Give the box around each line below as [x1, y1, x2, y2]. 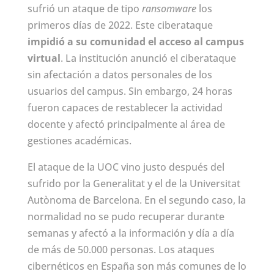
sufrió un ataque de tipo [27, 1, 142, 15]
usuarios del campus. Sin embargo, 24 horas [27, 84, 232, 98]
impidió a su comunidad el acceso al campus [27, 34, 244, 48]
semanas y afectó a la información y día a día [27, 226, 234, 240]
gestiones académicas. [27, 133, 131, 147]
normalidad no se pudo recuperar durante [27, 209, 224, 223]
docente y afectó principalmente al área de [27, 117, 225, 131]
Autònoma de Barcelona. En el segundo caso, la [27, 193, 246, 207]
